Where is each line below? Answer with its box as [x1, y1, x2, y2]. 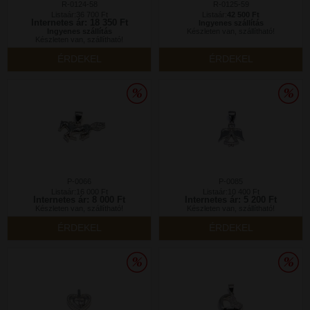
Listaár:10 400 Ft [202, 188, 259, 196]
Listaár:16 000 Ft [51, 188, 108, 196]
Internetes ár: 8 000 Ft [33, 194, 125, 205]
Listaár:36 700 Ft [51, 10, 108, 19]
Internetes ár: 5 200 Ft [185, 194, 277, 205]
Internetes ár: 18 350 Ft [30, 17, 128, 28]
